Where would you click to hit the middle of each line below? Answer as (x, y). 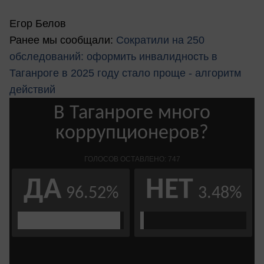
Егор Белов (39, 24)
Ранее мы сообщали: (63, 40)
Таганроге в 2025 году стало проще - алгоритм (125, 73)
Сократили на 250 (160, 40)
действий (32, 90)
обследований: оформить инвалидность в (113, 57)
